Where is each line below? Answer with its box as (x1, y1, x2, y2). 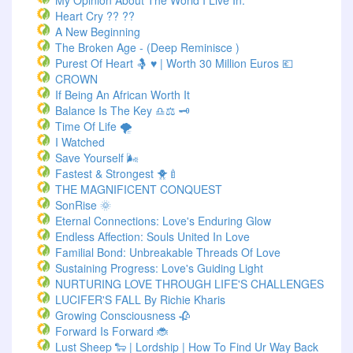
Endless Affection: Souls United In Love (55, 229, 250, 244)
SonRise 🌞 (55, 197, 111, 213)
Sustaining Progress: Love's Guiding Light (55, 260, 263, 276)
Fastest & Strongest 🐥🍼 (55, 165, 179, 181)
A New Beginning (55, 24, 140, 39)
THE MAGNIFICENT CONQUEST (55, 181, 222, 197)
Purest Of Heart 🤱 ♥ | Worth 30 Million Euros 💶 (55, 55, 293, 71)
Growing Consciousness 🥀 (55, 307, 190, 323)
